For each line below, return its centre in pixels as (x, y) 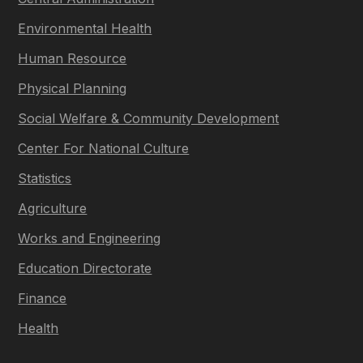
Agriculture (53, 208)
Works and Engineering (90, 238)
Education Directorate (85, 268)
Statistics (45, 178)
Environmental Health (85, 28)
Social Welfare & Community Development (149, 118)
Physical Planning (73, 88)
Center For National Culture (104, 148)
